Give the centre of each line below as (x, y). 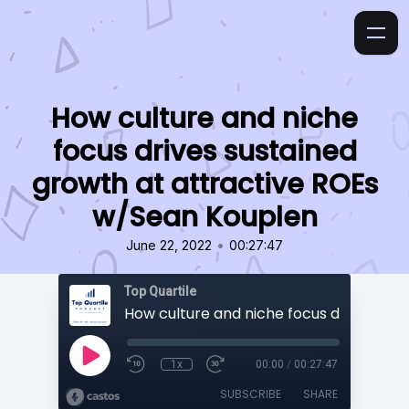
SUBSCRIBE (251, 394)
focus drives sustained (204, 152)
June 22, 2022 (169, 245)
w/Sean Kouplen (204, 217)
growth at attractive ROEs (204, 184)
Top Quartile (160, 291)
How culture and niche (204, 119)
